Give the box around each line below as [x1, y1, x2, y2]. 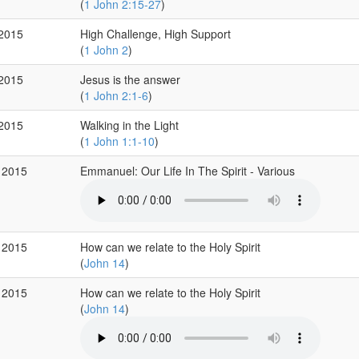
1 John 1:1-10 [83, 133, 155, 150]
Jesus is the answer [79, 71, 180, 88]
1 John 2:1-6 [83, 87, 148, 104]
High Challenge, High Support [79, 26, 231, 42]
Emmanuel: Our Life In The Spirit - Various [79, 163, 298, 179]
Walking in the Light [79, 117, 179, 134]
